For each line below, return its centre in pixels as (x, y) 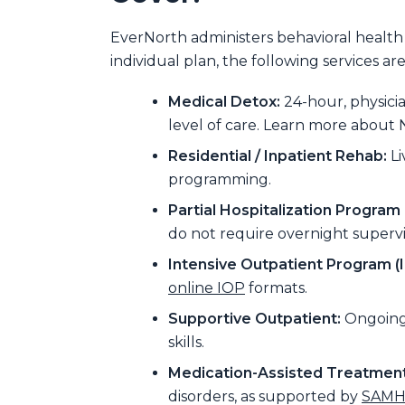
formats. (276, 288)
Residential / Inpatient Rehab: (278, 156)
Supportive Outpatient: (254, 319)
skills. (186, 343)
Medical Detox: (224, 102)
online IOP (207, 288)
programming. (220, 180)
